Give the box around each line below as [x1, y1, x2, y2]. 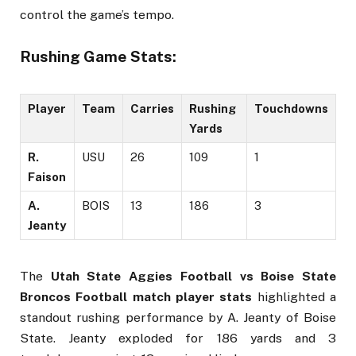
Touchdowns [254, 102, 328, 116]
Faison [28, 170, 66, 184]
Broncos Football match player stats [20, 288, 253, 304]
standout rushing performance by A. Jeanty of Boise [20, 309, 336, 325]
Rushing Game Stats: [20, 48, 176, 66]
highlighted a [252, 288, 337, 304]
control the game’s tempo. [20, 6, 174, 22]
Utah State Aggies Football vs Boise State [50, 268, 337, 284]
